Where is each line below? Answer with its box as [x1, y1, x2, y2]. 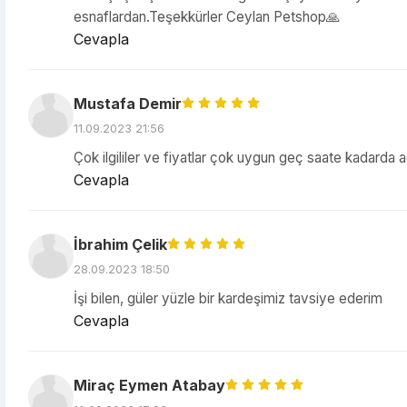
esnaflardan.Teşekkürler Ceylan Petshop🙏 [74, 8, 340, 25]
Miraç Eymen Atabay [74, 376, 225, 394]
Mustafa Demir [74, 94, 182, 113]
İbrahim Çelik [74, 235, 167, 253]
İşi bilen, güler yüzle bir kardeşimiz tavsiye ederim [74, 290, 382, 307]
